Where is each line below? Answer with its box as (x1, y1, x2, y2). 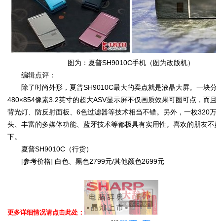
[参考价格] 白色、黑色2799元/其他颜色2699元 (7, 157, 164, 165)
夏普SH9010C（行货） (7, 145, 93, 153)
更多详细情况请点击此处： (7, 208, 84, 216)
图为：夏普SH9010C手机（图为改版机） (67, 58, 194, 67)
